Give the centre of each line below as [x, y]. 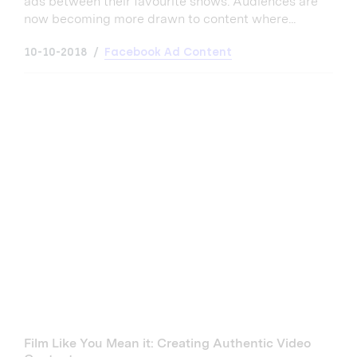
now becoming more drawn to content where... [160, 18]
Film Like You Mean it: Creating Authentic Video [167, 343]
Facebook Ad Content [168, 52]
